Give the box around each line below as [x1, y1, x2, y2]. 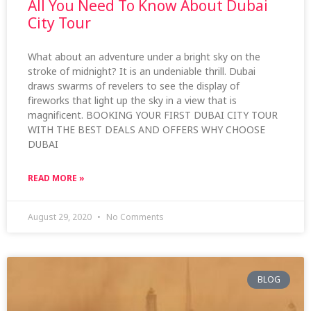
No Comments [104, 210, 164, 223]
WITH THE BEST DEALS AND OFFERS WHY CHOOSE [28, 122, 265, 136]
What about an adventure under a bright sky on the [28, 49, 260, 63]
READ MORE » [28, 171, 85, 184]
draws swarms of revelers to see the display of [28, 78, 239, 92]
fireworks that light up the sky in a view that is [28, 93, 237, 107]
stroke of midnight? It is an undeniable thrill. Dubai [28, 64, 255, 78]
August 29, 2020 [28, 210, 94, 223]
